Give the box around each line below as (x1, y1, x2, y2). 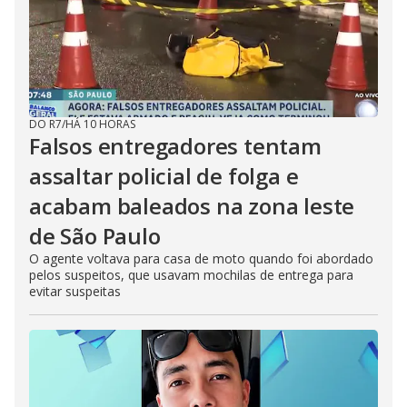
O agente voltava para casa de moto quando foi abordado (29, 250, 373, 267)
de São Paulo (29, 221, 161, 251)
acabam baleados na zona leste (29, 191, 355, 221)
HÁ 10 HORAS (65, 116, 135, 132)
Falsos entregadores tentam (29, 131, 322, 161)
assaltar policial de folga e (29, 161, 299, 191)
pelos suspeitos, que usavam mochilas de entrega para (29, 266, 353, 283)
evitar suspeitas (29, 283, 121, 300)
